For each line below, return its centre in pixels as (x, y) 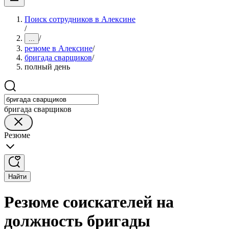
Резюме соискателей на (89, 202)
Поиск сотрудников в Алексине (80, 19)
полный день (47, 67)
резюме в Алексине (59, 48)
